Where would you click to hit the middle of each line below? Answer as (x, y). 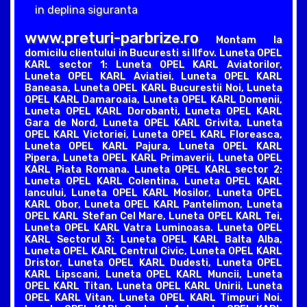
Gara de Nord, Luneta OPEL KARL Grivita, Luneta (153, 123)
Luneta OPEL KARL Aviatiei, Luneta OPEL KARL (153, 76)
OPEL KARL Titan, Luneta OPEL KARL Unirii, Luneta (153, 286)
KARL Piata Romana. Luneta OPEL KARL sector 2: (153, 169)
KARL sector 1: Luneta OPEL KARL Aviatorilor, (153, 64)
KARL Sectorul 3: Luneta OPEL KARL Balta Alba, (153, 239)
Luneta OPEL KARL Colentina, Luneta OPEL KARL (153, 181)
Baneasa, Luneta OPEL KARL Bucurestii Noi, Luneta (153, 88)
